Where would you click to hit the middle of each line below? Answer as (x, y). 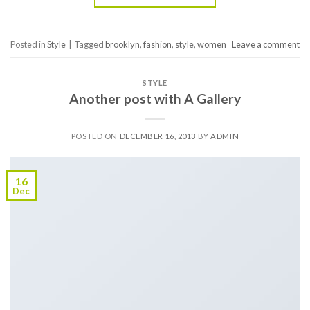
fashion (157, 45)
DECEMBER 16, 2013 (158, 136)
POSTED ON (95, 136)
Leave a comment (266, 45)
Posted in (29, 45)
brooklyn (122, 45)
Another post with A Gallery (155, 98)
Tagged (90, 45)
